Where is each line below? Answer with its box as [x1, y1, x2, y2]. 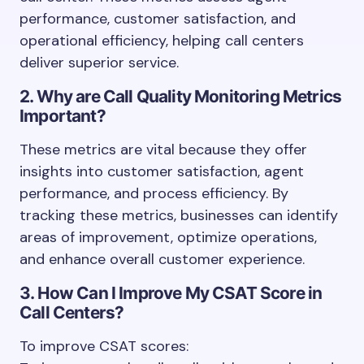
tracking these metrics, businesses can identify [19, 206, 338, 225]
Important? [19, 106, 106, 126]
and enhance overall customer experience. [19, 249, 305, 269]
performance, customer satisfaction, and [19, 9, 296, 28]
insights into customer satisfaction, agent [19, 162, 304, 181]
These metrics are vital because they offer [19, 140, 307, 159]
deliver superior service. [19, 53, 179, 72]
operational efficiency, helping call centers [19, 31, 304, 50]
